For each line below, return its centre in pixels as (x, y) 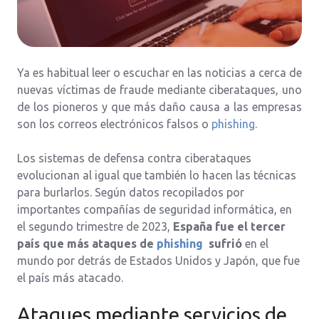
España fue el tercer (229, 226)
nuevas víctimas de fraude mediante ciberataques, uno (159, 89)
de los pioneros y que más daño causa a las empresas (159, 106)
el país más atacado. (70, 277)
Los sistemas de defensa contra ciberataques (134, 158)
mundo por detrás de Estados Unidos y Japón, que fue (158, 260)
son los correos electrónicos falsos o (114, 124)
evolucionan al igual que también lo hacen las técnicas (157, 175)
